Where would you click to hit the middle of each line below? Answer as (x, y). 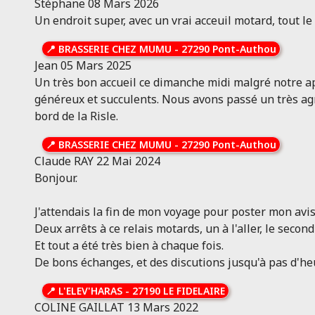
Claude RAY (64, 161)
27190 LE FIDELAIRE (178, 291)
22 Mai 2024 (128, 161)
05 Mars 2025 (96, 65)
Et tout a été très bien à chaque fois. (129, 245)
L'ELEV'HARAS (90, 291)
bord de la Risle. (76, 116)
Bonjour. (56, 178)
